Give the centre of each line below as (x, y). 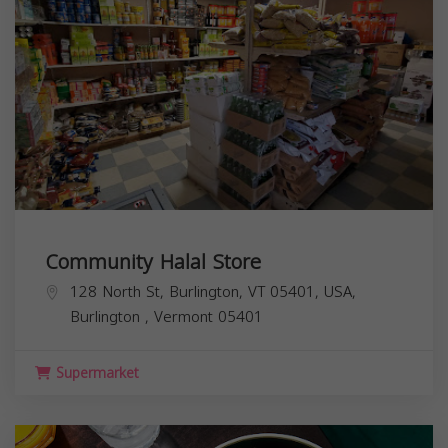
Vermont (186, 316)
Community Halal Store (153, 261)
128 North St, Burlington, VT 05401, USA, (213, 291)
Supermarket (95, 373)
